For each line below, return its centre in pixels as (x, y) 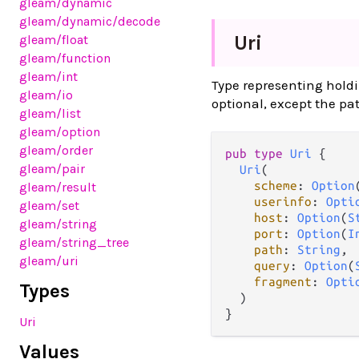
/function (83, 58)
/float (72, 40)
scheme (276, 186)
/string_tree (93, 242)
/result (76, 187)
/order (75, 150)
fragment (283, 282)
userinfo (283, 202)
